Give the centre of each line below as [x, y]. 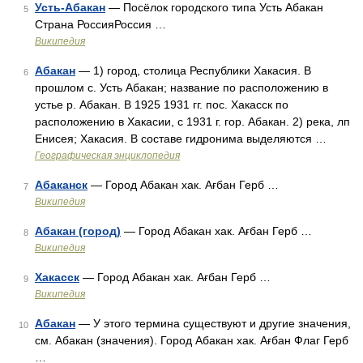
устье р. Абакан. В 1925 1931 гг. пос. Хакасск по [162, 105]
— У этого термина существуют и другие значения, [213, 323]
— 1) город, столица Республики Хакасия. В [193, 70]
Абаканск [61, 185]
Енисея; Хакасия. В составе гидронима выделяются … [181, 139]
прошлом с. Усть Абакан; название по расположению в [181, 88]
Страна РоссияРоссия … [100, 24]
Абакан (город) [78, 231]
